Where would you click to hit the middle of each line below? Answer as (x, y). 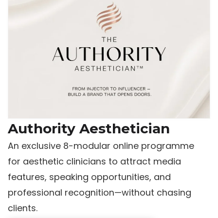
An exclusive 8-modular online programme (101, 146)
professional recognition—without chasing (100, 193)
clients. (23, 208)
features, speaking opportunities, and (89, 177)
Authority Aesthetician (89, 129)
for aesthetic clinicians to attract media (94, 162)
